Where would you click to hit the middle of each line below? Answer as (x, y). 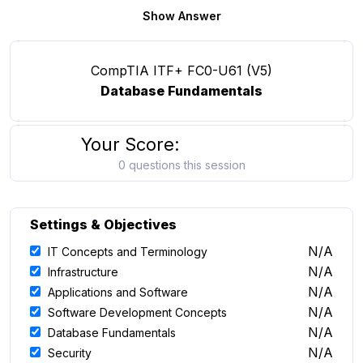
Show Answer (181, 16)
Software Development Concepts (137, 312)
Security (70, 353)
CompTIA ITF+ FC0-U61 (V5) (181, 70)
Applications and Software (118, 292)
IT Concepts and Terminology (128, 252)
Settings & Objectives (103, 224)
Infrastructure (83, 272)
